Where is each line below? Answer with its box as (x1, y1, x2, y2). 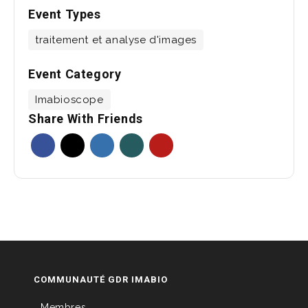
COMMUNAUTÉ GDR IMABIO (33, 274, 168, 285)
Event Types (28, 6, 101, 21)
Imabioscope (35, 93, 104, 106)
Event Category (28, 66, 122, 81)
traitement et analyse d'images (35, 33, 197, 46)
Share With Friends (28, 111, 143, 126)
